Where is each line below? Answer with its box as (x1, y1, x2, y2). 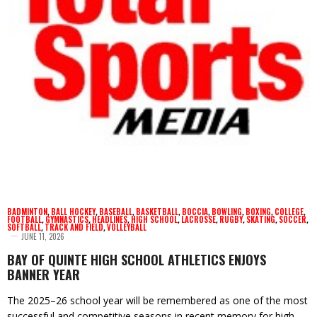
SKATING (246, 214, 275, 226)
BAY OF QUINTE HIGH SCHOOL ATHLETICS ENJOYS (7, 250, 266, 270)
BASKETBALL (136, 206, 178, 218)
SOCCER (279, 214, 306, 226)
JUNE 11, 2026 (21, 231, 64, 243)
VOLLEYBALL (107, 221, 146, 234)
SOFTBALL (7, 221, 41, 234)
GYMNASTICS (45, 214, 88, 226)
